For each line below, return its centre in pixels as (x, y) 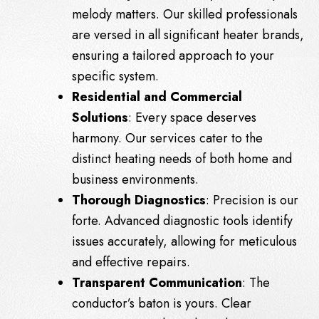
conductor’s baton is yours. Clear (162, 303)
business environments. (135, 179)
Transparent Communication (157, 282)
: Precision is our (252, 200)
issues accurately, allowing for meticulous (184, 241)
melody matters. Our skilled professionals (185, 14)
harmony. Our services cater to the (167, 138)
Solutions (100, 117)
